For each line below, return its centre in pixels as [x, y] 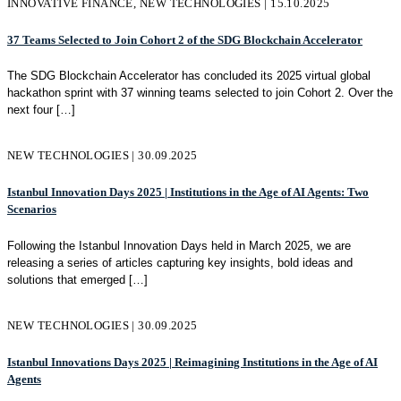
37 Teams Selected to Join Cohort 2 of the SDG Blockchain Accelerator [185, 39]
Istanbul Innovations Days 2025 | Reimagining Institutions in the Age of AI [192, 362]
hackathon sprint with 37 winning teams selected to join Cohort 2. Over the [200, 93]
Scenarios [32, 209]
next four [30, 110]
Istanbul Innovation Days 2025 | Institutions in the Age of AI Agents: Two [188, 192]
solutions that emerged [66, 279]
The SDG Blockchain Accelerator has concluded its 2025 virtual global [189, 76]
